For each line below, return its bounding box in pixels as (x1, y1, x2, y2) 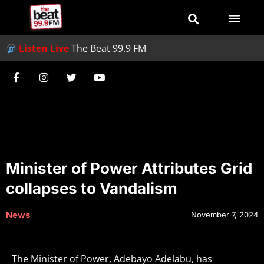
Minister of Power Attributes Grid (6, 159, 252, 177)
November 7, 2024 (191, 210, 258, 219)
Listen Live (19, 42, 70, 55)
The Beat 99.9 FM (71, 42, 147, 55)
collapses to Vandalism (6, 179, 177, 197)
